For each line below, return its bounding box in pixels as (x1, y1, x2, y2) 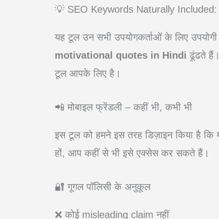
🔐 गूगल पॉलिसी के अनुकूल (55, 181, 151, 192)
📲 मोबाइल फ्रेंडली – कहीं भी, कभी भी (55, 101, 192, 112)
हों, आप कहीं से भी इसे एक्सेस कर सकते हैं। (55, 147, 209, 158)
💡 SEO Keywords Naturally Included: (55, 3, 217, 15)
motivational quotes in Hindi (55, 49, 190, 61)
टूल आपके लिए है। (55, 67, 121, 79)
